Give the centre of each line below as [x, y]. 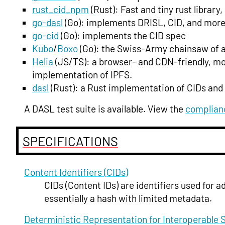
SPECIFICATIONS [70, 141]
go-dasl [47, 23]
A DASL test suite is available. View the [105, 109]
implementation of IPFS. [82, 75]
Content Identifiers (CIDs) [76, 172]
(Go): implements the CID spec [122, 36]
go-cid [45, 36]
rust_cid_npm [61, 10]
